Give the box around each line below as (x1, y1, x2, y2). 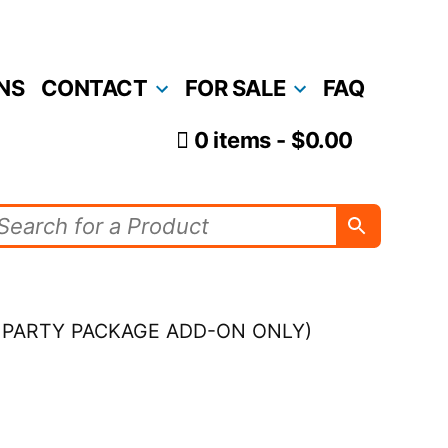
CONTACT (40, 74, 148, 101)
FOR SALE (184, 74, 286, 101)
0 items (194, 127, 271, 154)
